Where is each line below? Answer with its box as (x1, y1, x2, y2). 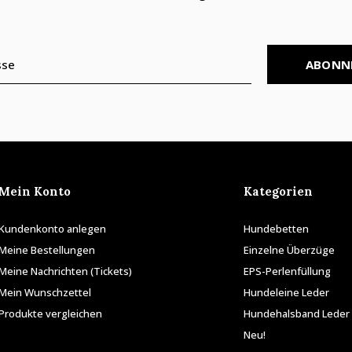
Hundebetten (243, 222, 309, 236)
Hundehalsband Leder (243, 306, 350, 321)
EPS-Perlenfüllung (243, 264, 331, 279)
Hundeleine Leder (243, 285, 329, 300)
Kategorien (243, 184, 313, 200)
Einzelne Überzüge (243, 243, 335, 258)
